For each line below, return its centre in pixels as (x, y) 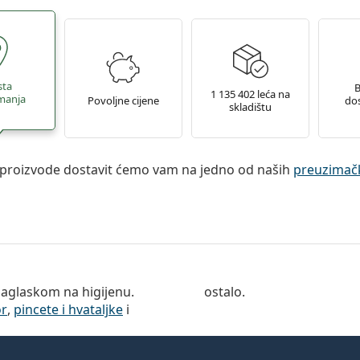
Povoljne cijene (123, 100)
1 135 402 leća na (251, 94)
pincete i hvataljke (68, 309)
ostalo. (225, 291)
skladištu (251, 107)
